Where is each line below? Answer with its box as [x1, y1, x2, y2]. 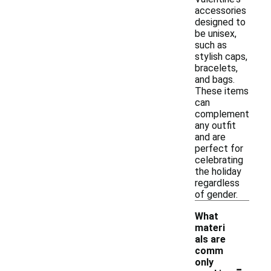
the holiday [195, 166, 241, 177]
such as [195, 39, 227, 51]
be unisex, [195, 28, 237, 39]
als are [195, 233, 226, 245]
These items [195, 85, 249, 97]
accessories [195, 5, 246, 16]
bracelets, [195, 62, 238, 74]
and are [195, 131, 226, 143]
